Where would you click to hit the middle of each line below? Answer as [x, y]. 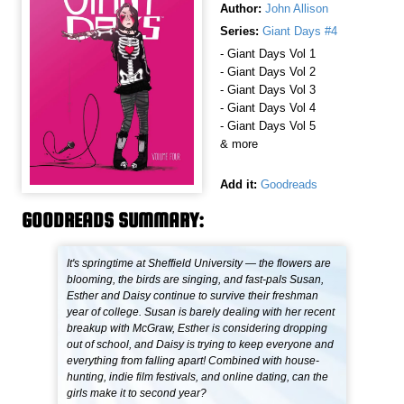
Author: [241, 9]
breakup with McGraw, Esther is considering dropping [197, 329]
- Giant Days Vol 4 [268, 108]
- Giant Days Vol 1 [268, 54]
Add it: [239, 185]
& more [239, 144]
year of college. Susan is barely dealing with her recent [201, 312]
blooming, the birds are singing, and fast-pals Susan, [196, 280]
